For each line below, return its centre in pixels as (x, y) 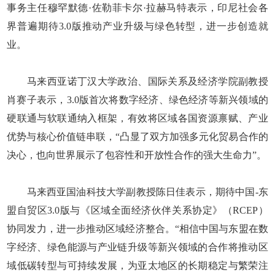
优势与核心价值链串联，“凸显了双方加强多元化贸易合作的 (137, 136)
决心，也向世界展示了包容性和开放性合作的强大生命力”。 (137, 155)
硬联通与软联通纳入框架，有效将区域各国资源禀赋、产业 (137, 118)
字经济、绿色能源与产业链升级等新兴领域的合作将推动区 (137, 247)
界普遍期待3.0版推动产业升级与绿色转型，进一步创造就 (137, 26)
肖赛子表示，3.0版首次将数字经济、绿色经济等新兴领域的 (137, 99)
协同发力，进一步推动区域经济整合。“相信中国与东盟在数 (137, 228)
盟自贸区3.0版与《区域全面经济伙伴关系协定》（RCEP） (137, 210)
